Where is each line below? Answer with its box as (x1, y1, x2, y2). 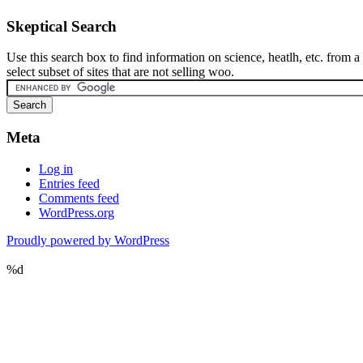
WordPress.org (39, 205, 114, 220)
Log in (39, 161, 73, 176)
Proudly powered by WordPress (6, 233, 169, 247)
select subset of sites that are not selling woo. (6, 65, 234, 79)
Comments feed (39, 190, 119, 205)
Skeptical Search (6, 17, 117, 35)
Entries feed (39, 176, 100, 190)
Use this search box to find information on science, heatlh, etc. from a (6, 50, 360, 65)
